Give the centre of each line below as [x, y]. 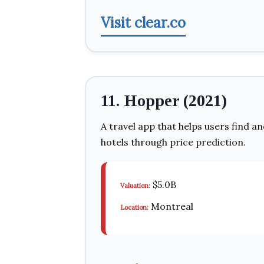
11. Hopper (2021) [164, 100]
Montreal [171, 206]
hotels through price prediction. [173, 142]
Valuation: [135, 186]
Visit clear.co [143, 23]
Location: [134, 207]
